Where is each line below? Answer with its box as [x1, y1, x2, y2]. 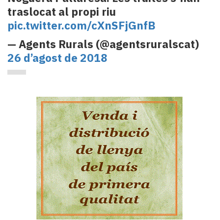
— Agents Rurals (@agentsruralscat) [7, 36, 199, 51]
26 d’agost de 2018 [7, 50, 108, 65]
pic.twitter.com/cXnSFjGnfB [7, 18, 155, 32]
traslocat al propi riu [7, 4, 116, 19]
